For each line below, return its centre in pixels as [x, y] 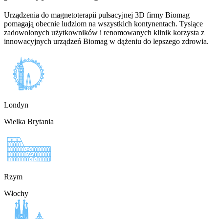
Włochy [16, 194]
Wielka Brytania [29, 122]
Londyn [16, 105]
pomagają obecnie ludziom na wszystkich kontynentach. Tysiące [103, 24]
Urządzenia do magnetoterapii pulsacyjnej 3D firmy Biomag [97, 15]
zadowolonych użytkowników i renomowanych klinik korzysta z [104, 33]
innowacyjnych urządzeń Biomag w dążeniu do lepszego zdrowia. [106, 42]
